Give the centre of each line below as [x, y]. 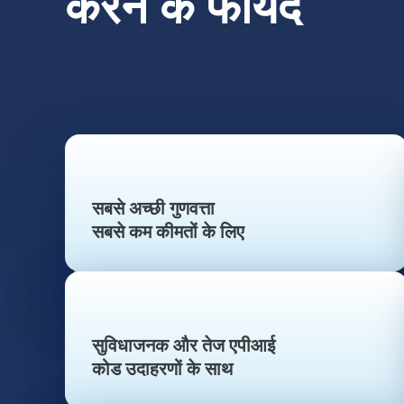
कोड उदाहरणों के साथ [162, 370]
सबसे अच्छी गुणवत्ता [153, 209]
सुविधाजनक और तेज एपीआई [184, 346]
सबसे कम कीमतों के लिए [168, 233]
